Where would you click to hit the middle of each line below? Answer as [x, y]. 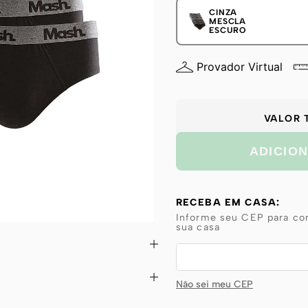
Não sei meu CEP [214, 284]
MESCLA [228, 21]
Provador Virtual [240, 67]
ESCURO [228, 30]
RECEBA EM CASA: [228, 202]
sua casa [198, 227]
